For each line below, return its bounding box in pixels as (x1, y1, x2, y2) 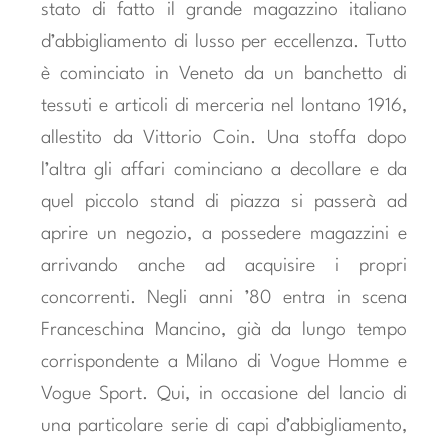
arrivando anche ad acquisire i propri (40, 257, 408, 276)
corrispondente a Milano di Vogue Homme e (40, 353, 408, 372)
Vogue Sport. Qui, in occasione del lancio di (40, 385, 408, 404)
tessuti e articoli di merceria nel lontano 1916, (40, 97, 408, 116)
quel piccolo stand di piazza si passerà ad (40, 193, 408, 212)
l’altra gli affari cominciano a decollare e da (40, 161, 408, 180)
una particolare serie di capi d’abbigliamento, (40, 417, 408, 436)
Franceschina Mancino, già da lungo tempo (40, 321, 408, 340)
